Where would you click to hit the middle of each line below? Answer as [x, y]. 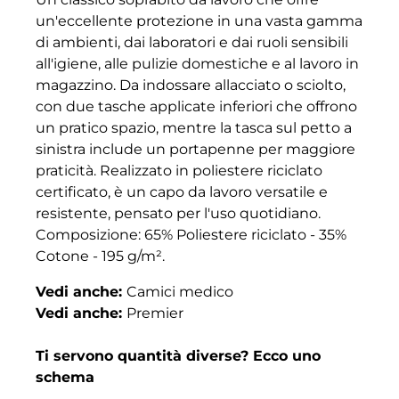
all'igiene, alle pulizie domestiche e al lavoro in [197, 64]
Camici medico [180, 292]
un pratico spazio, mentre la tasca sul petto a [194, 128]
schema [65, 378]
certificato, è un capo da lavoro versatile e [182, 192]
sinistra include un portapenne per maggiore [195, 150]
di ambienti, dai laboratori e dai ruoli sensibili [192, 43]
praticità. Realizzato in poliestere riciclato [179, 171]
